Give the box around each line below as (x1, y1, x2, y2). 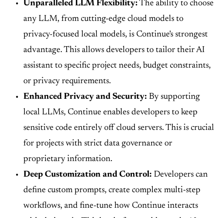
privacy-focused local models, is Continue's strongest (23, 30, 208, 39)
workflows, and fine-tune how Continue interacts (23, 201, 198, 211)
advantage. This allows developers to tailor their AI (23, 46, 205, 55)
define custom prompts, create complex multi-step (23, 186, 200, 195)
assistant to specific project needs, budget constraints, (23, 61, 211, 71)
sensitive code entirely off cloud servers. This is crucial (23, 124, 214, 133)
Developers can (152, 170, 208, 180)
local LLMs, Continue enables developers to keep (23, 108, 198, 117)
